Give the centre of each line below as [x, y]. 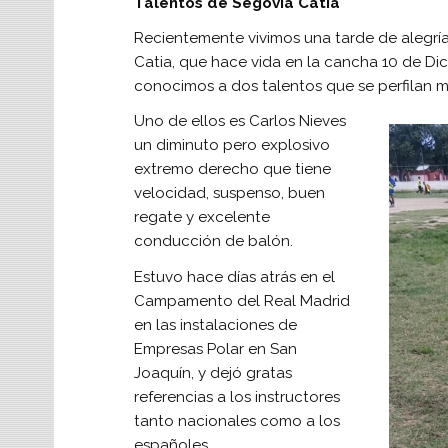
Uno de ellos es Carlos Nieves [239, 121]
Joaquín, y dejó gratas [212, 372]
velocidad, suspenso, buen [229, 193]
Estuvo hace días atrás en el [234, 276]
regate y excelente [201, 217]
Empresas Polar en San [215, 348]
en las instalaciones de [215, 324]
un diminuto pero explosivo [231, 145]
